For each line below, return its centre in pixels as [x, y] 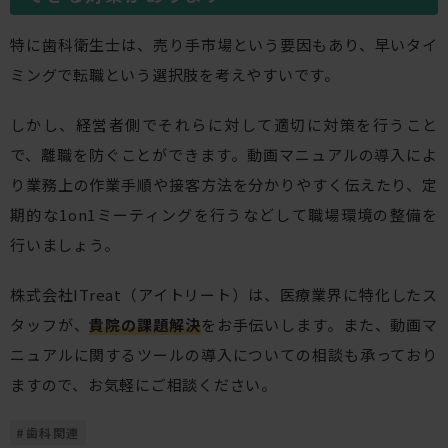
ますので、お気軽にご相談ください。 [143, 384]
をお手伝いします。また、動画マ [319, 324]
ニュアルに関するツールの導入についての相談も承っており [224, 354]
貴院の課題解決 [145, 324]
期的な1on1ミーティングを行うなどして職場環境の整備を [224, 214]
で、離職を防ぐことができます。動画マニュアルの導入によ [224, 154]
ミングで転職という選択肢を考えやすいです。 [175, 74]
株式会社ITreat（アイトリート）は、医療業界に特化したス [224, 294]
